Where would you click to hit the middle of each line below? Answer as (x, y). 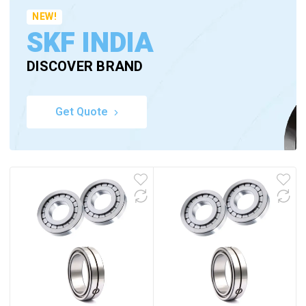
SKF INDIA (91, 43)
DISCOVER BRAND (85, 67)
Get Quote (81, 112)
